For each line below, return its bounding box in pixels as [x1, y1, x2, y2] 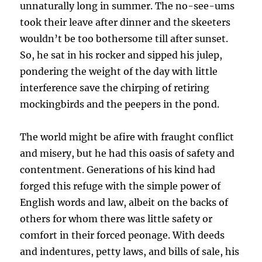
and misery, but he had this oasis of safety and [20, 147, 235, 160]
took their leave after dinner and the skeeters [20, 16, 231, 29]
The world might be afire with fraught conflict [20, 131, 235, 143]
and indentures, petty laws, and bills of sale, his [20, 246, 240, 258]
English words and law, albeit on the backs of [20, 196, 229, 209]
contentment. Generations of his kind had [20, 164, 216, 176]
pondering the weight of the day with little [20, 65, 218, 78]
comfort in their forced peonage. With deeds [20, 229, 225, 242]
